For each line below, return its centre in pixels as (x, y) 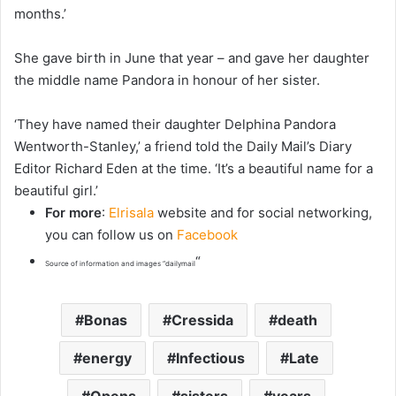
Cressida (202, 320)
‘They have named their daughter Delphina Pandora (175, 124)
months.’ (40, 13)
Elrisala (131, 212)
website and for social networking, (263, 212)
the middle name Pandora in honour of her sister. (169, 80)
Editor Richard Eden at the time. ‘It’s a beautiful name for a (194, 168)
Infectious (210, 358)
